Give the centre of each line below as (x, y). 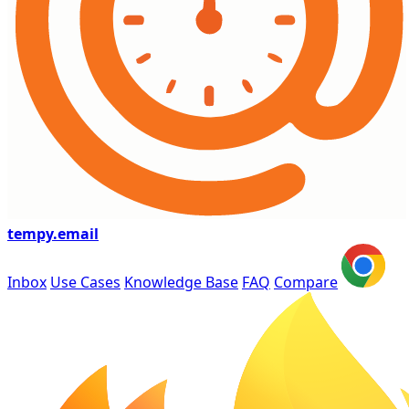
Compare (306, 282)
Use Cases (85, 282)
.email (76, 234)
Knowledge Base (181, 282)
